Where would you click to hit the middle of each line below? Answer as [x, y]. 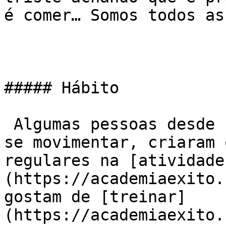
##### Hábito [62, 88]
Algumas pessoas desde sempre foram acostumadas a [9, 124]
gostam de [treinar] [95, 197]
